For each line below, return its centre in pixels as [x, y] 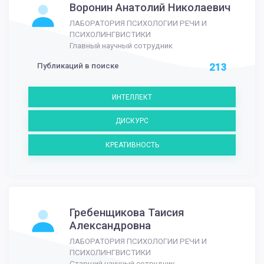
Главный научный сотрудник [121, 45]
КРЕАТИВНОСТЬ [132, 145]
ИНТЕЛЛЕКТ [132, 97]
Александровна [110, 225]
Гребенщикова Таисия [127, 212]
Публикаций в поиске [78, 65]
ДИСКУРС [132, 121]
